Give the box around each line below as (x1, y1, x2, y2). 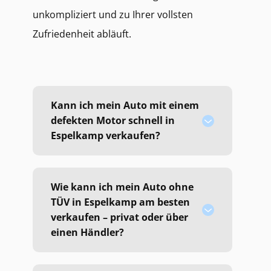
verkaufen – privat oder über (51, 211, 188, 224)
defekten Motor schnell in (51, 114, 175, 127)
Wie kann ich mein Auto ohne (51, 180, 194, 194)
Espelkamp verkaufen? (51, 129, 160, 142)
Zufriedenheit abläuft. (33, 27, 131, 41)
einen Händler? (51, 226, 124, 239)
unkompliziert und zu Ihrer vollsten (33, 8, 193, 21)
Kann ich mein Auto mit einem (51, 99, 199, 112)
